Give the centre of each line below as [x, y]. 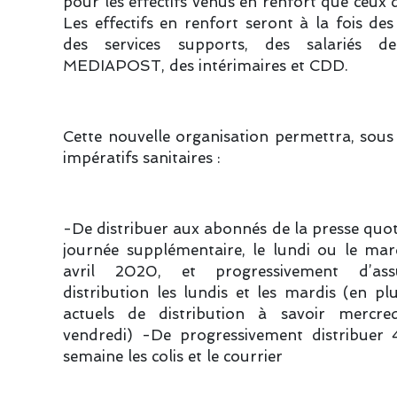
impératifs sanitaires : [142, 158]
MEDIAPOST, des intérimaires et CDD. [206, 66]
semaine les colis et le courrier [173, 356]
